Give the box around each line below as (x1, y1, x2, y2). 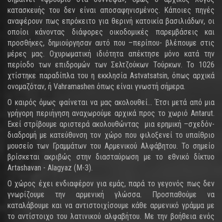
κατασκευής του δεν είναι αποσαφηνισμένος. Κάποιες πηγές (7, 5, 215, 15)
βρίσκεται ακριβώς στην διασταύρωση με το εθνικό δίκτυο (7, 152, 215, 162)
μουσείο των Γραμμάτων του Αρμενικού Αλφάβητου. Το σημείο (7, 141, 215, 151)
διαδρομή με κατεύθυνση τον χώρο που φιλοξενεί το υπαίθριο (7, 130, 215, 140)
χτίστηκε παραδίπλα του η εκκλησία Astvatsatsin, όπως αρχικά (7, 71, 215, 80)
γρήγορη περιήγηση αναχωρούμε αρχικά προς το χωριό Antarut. (7, 109, 215, 118)
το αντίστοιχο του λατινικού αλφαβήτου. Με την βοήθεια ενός (7, 212, 215, 221)
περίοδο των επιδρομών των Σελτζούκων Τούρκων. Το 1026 (7, 60, 215, 69)
